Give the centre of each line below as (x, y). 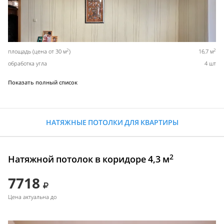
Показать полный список (43, 82)
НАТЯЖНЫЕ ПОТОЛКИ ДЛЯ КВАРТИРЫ (112, 122)
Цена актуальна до (32, 197)
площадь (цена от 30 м (37, 51)
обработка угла (27, 63)
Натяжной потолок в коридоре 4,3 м (89, 159)
